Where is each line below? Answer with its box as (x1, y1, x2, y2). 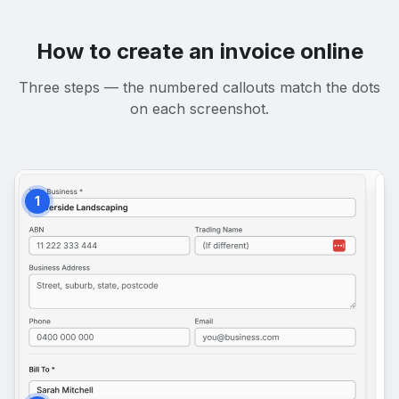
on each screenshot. (130, 100, 269, 118)
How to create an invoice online (36, 38, 363, 64)
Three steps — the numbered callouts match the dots (19, 78, 380, 96)
